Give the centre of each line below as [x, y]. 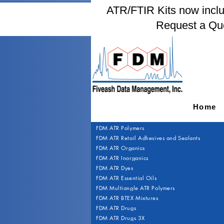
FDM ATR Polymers [120, 128]
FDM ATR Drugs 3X [120, 218]
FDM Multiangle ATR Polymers [135, 188]
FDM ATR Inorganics [122, 158]
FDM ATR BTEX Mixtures [127, 198]
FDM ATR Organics [120, 148]
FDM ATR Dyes [115, 168]
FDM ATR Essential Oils [126, 178]
